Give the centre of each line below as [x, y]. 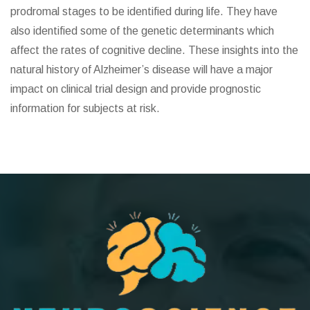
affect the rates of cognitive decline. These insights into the [154, 51]
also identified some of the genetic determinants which [142, 31]
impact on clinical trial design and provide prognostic [136, 89]
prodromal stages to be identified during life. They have [144, 12]
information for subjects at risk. [85, 109]
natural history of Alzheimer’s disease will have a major [142, 70]
